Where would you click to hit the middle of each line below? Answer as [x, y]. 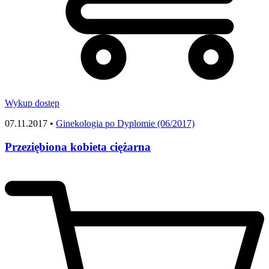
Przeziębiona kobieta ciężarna [78, 147]
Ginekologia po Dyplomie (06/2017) [125, 124]
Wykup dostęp [32, 103]
